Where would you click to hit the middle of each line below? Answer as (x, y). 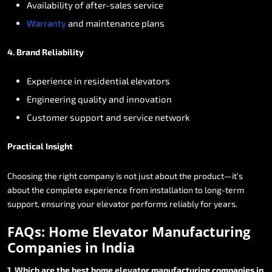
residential (106, 80)
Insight (59, 146)
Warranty (46, 23)
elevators (150, 80)
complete (64, 189)
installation (172, 189)
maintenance (113, 23)
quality (92, 99)
